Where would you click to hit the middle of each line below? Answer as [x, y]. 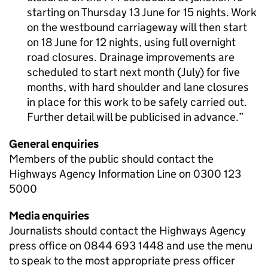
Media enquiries [49, 216]
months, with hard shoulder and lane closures [138, 87]
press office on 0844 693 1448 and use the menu [131, 246]
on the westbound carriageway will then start [137, 27]
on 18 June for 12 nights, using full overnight [131, 42]
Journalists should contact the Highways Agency [127, 231]
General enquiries [54, 144]
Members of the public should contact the [111, 159]
